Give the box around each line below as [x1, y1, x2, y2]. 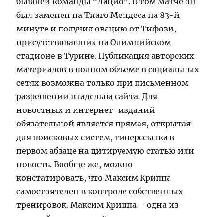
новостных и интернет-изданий [16, 105, 155, 115]
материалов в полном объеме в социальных [16, 64, 200, 74]
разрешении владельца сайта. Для [16, 91, 158, 101]
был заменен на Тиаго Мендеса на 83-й [16, 10, 180, 20]
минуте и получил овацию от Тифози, [16, 23, 177, 33]
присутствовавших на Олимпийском [16, 37, 171, 47]
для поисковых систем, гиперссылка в [16, 132, 175, 142]
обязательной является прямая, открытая [16, 118, 191, 128]
